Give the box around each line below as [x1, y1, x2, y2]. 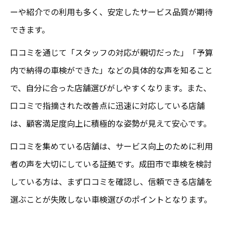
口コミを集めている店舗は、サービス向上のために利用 [10, 139, 213, 152]
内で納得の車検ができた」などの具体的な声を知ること [10, 63, 213, 76]
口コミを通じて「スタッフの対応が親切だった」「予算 [10, 46, 213, 58]
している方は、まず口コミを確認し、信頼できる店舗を [10, 175, 213, 187]
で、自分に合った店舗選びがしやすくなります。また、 [10, 81, 211, 94]
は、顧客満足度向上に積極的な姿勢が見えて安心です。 [10, 117, 211, 129]
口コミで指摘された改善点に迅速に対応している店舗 [10, 99, 205, 111]
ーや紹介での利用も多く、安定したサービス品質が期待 [10, 5, 213, 18]
